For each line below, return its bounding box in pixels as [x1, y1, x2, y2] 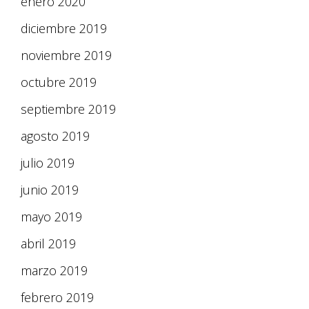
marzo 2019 [21, 262, 88, 279]
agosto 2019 [21, 128, 90, 145]
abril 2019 [21, 235, 76, 252]
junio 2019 [21, 181, 79, 199]
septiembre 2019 [21, 101, 116, 118]
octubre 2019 [21, 74, 97, 91]
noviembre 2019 [21, 47, 112, 64]
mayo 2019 [21, 208, 82, 226]
